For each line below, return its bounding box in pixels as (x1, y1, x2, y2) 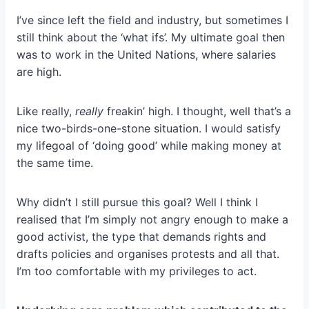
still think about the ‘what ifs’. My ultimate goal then (17, 30, 285, 45)
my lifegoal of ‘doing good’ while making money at (17, 139, 281, 153)
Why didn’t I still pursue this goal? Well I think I (17, 195, 258, 210)
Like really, (17, 104, 75, 119)
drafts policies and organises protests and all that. (17, 247, 279, 261)
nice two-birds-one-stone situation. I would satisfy (17, 121, 281, 136)
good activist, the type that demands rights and (17, 230, 266, 244)
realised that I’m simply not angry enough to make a (17, 212, 288, 227)
